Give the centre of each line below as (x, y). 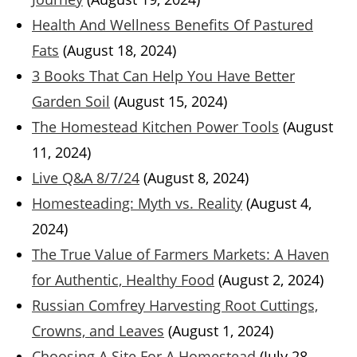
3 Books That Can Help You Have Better (163, 76)
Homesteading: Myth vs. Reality (137, 204)
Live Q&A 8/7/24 (86, 178)
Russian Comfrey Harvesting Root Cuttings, (175, 306)
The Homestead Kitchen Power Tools (155, 127)
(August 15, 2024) (171, 102)
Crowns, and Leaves (98, 331)
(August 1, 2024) (221, 331)
